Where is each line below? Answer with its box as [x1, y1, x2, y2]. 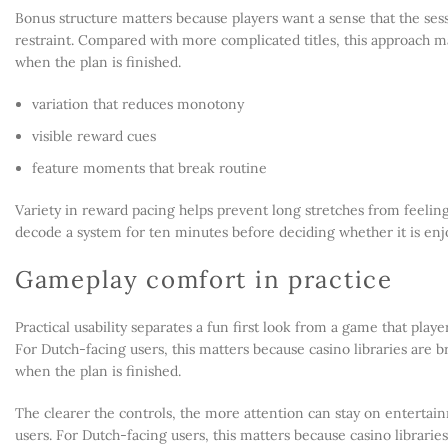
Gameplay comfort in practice [15, 264, 393, 295]
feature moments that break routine [32, 159, 267, 177]
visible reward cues [32, 127, 156, 145]
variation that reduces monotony [32, 95, 244, 113]
